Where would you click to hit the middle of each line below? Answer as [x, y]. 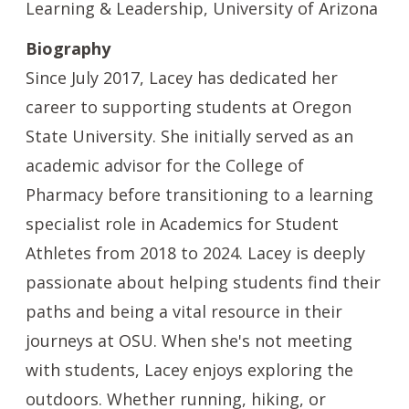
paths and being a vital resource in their [184, 311]
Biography [68, 48]
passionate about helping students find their [203, 282]
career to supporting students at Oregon [189, 107]
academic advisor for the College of [165, 165]
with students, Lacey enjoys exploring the [189, 370]
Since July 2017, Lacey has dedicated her [182, 78]
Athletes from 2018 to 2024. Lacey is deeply [195, 253]
